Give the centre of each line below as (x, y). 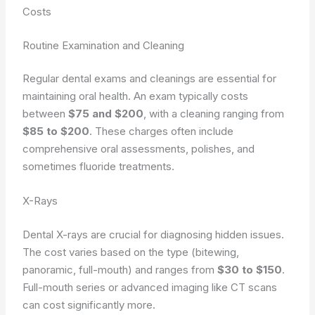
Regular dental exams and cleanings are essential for (150, 78)
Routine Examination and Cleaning (104, 45)
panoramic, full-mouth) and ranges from (120, 269)
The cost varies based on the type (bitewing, (131, 252)
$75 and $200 (106, 114)
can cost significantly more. (89, 304)
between (46, 114)
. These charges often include (162, 131)
